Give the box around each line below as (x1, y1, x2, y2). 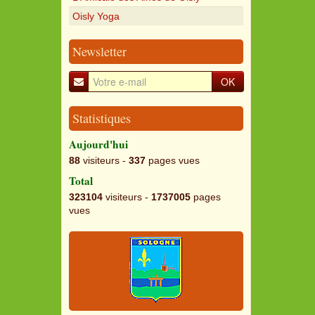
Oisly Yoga (72, 10, 120, 22)
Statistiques (72, 109, 131, 127)
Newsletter (72, 42, 127, 60)
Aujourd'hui (69, 136, 128, 152)
